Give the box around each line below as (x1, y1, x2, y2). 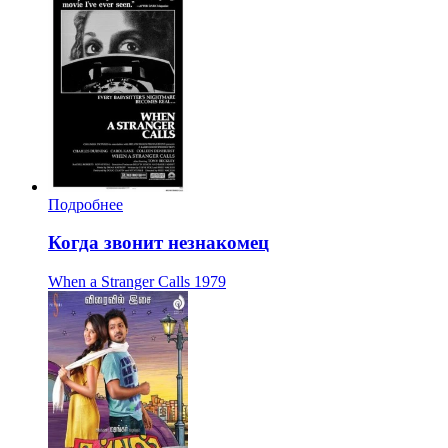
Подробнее (48, 195, 123, 213)
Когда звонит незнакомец (48, 232, 269, 254)
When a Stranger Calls (48, 273, 190, 291)
